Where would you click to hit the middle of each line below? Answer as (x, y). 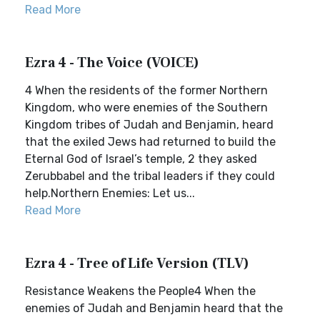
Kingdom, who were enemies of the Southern (146, 107)
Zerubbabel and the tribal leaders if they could (150, 176)
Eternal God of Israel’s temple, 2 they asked (141, 159)
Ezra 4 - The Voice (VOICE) (112, 63)
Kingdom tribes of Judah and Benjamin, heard (149, 125)
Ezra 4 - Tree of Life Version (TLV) (137, 264)
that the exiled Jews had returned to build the (150, 142)
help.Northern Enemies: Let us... (110, 193)
